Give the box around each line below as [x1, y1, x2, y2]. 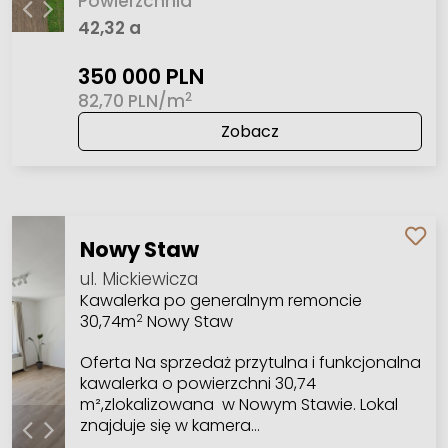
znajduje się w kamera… [79, 413, 260, 437]
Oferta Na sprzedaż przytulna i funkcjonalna [79, 350, 421, 374]
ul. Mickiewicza [79, 266, 198, 291]
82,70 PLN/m [77, 89, 185, 114]
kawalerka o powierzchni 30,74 [79, 371, 316, 395]
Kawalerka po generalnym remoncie [79, 288, 362, 312]
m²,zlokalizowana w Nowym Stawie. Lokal [79, 392, 398, 416]
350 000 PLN [77, 62, 204, 92]
